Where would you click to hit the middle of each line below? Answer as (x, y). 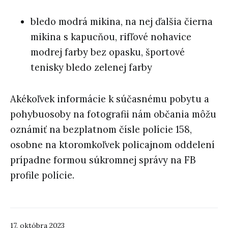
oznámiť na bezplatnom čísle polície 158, (101, 129)
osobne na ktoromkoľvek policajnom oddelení (112, 145)
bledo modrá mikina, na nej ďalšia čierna (122, 21)
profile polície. (42, 175)
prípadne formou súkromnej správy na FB (103, 160)
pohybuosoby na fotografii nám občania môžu (113, 114)
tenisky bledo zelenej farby (91, 67)
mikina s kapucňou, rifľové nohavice (111, 37)
